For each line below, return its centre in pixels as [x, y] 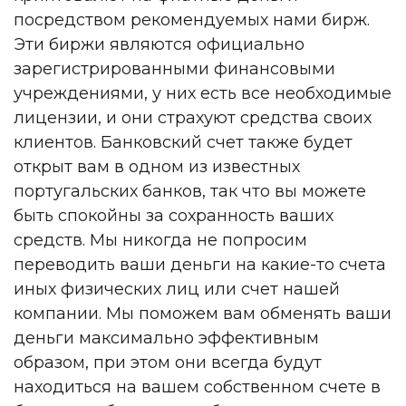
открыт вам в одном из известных [157, 166]
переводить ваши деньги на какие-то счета [200, 264]
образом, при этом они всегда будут [168, 362]
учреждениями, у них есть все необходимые [203, 93]
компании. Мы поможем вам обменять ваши [203, 313]
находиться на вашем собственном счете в [197, 387]
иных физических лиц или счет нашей [177, 289]
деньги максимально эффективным [166, 338]
